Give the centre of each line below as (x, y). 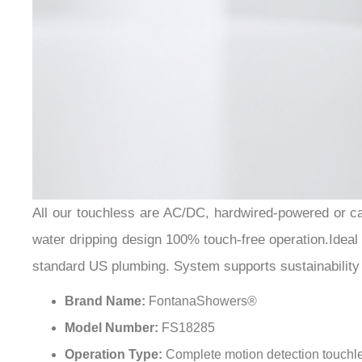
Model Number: (113, 328)
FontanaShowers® (203, 301)
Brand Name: (107, 301)
